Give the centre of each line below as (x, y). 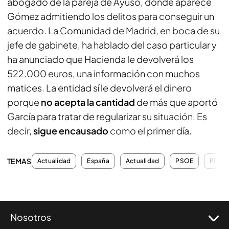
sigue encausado (71, 131)
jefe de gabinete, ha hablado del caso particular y (112, 45)
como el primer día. (151, 131)
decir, (20, 131)
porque (24, 102)
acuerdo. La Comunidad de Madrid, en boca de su (113, 30)
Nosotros (31, 217)
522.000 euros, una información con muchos (104, 73)
